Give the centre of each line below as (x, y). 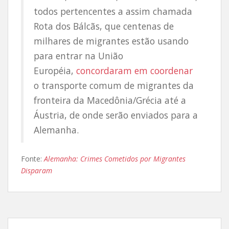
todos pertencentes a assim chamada (113, 11)
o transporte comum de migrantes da (114, 85)
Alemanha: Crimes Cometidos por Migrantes (115, 159)
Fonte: (32, 159)
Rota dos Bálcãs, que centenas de (104, 26)
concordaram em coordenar (134, 71)
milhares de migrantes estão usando (111, 41)
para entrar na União (78, 56)
